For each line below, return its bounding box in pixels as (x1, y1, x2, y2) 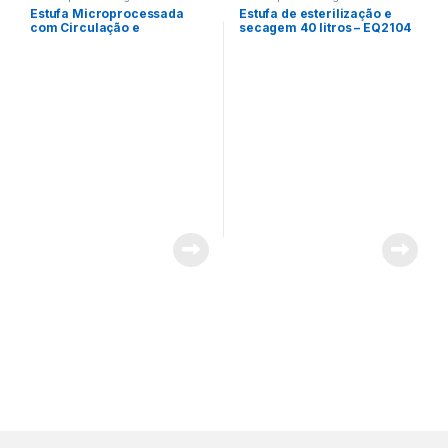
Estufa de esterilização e (238, 6, 392, 22)
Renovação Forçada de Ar (29, 34, 189, 50)
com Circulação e (29, 20, 140, 36)
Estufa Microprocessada (29, 6, 184, 22)
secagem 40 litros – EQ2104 (238, 20, 412, 36)
